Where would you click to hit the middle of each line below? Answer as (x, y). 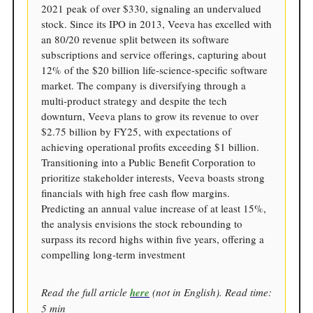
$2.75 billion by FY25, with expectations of (136, 131)
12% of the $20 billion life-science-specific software (154, 70)
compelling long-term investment (113, 254)
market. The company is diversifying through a (144, 85)
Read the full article (86, 292)
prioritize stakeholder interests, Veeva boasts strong (153, 177)
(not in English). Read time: (211, 292)
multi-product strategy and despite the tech (134, 100)
